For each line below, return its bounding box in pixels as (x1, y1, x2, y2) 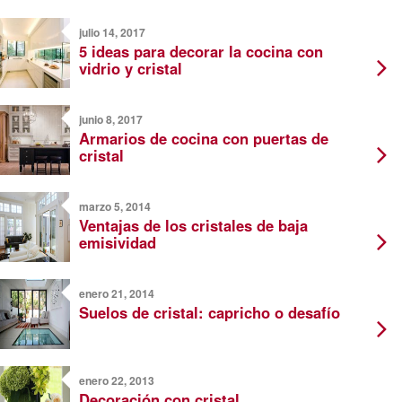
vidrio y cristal (79, 57, 182, 80)
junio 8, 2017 (79, 111, 143, 128)
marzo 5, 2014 (79, 198, 151, 215)
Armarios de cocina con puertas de (79, 127, 328, 150)
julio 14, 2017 (79, 24, 145, 41)
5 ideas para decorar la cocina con (79, 40, 323, 63)
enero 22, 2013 (79, 372, 154, 389)
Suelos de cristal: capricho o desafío (79, 301, 340, 324)
